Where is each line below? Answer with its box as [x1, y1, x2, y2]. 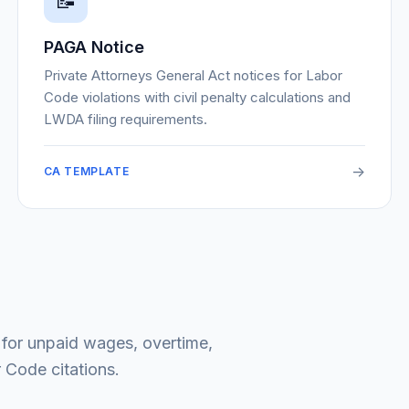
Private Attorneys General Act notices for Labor [43, 67, 342, 84]
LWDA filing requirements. [43, 110, 207, 128]
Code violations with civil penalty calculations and [43, 89, 351, 106]
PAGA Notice [43, 37, 144, 57]
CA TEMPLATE [43, 164, 130, 178]
